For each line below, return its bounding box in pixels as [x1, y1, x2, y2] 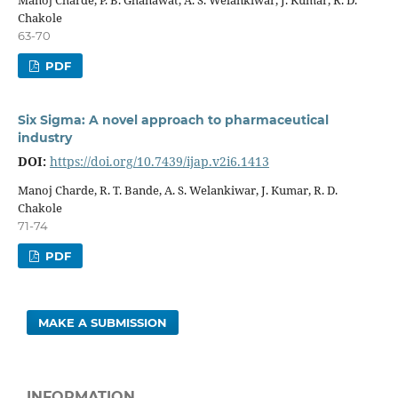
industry [17, 129, 72, 146]
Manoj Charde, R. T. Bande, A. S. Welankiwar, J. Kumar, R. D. [17, 181, 338, 198]
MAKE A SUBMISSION [38, 314, 168, 330]
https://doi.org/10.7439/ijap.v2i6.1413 [49, 152, 269, 170]
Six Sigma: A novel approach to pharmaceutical [17, 111, 329, 128]
